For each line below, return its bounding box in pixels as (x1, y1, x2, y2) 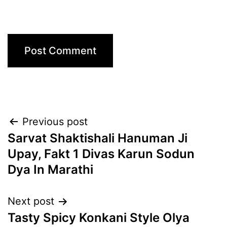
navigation (7, 136, 96, 159)
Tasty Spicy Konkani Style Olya (8, 210, 190, 225)
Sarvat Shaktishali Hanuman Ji (8, 131, 187, 146)
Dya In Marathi (8, 162, 93, 177)
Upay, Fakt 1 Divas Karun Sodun (8, 146, 195, 162)
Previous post (22, 116, 88, 128)
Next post (8, 195, 54, 208)
